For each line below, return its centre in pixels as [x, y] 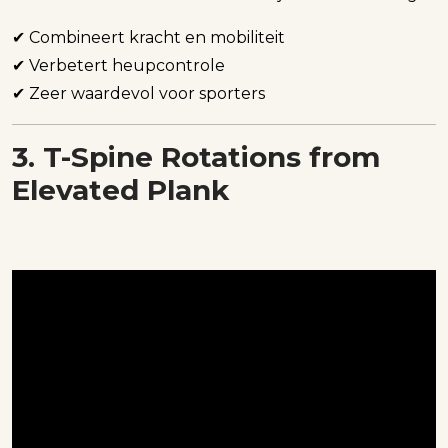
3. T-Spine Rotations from [196, 156]
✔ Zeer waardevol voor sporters [138, 93]
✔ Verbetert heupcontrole [118, 65]
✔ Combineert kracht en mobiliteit [148, 37]
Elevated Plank [120, 189]
